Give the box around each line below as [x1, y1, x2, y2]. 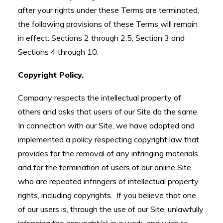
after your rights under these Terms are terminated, [18, 5, 199, 15]
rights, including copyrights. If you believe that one [18, 190, 196, 200]
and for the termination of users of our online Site [18, 162, 191, 172]
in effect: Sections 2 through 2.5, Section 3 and [18, 33, 185, 43]
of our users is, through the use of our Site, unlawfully [18, 204, 204, 214]
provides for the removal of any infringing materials [18, 148, 198, 158]
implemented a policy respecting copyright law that [18, 134, 199, 144]
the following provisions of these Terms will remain [18, 19, 198, 29]
